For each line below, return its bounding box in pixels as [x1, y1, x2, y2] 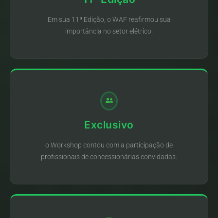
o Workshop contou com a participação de [45, 141, 173, 149]
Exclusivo [84, 119, 134, 131]
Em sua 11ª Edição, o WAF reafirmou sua [47, 16, 171, 24]
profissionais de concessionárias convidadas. [41, 153, 177, 161]
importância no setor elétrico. [65, 27, 153, 36]
